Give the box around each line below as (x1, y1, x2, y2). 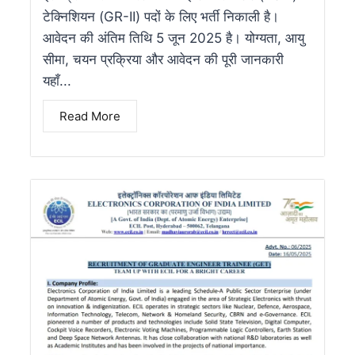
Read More (59, 109, 120, 124)
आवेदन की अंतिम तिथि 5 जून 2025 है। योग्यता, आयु (43, 30, 304, 47)
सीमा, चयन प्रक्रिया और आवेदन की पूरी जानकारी (43, 52, 284, 68)
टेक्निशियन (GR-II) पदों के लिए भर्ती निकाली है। (43, 9, 279, 25)
